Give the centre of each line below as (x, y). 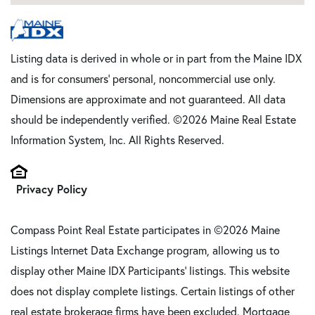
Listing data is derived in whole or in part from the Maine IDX (156, 59)
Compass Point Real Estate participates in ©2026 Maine (145, 230)
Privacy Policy (52, 189)
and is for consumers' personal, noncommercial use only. (143, 79)
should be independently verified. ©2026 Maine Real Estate (153, 120)
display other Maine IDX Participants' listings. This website (150, 271)
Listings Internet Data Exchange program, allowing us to (145, 251)
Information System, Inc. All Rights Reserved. (117, 140)
